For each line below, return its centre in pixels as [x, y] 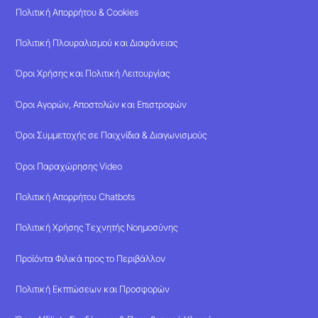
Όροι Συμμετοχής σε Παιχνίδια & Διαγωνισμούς [111, 135]
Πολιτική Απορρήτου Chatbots [76, 196]
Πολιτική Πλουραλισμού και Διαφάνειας [97, 43]
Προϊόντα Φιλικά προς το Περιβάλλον [91, 258]
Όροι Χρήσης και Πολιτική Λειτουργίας [93, 73]
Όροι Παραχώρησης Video [69, 166]
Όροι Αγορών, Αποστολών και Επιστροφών [102, 104]
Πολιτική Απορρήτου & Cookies [77, 12]
